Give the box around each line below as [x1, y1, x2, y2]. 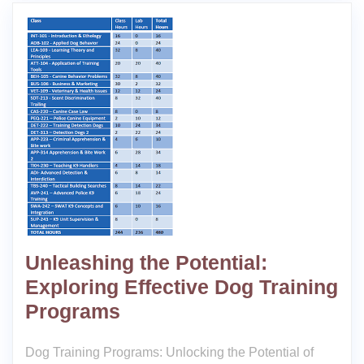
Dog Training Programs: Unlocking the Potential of [25, 345, 314, 359]
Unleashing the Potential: [25, 251, 267, 274]
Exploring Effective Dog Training [25, 275, 338, 298]
